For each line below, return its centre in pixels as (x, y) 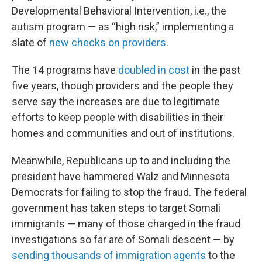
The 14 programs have (65, 70)
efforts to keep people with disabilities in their (118, 118)
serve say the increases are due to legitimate (116, 102)
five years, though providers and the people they (123, 86)
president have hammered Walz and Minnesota (121, 177)
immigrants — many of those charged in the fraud (126, 224)
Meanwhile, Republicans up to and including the (121, 161)
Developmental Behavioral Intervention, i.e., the (119, 11)
